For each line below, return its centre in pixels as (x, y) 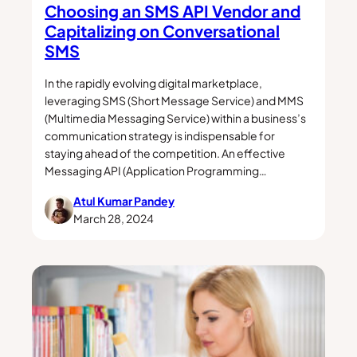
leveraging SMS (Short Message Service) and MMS (174, 100)
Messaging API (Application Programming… (156, 170)
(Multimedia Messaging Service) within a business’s (175, 118)
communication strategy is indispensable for (160, 135)
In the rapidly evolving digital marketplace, (153, 82)
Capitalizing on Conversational (162, 31)
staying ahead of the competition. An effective (165, 153)
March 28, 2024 (114, 218)
